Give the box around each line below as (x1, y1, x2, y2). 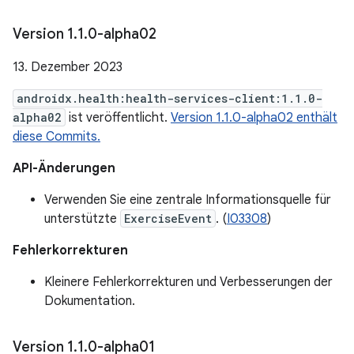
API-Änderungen (13, 160, 115, 176)
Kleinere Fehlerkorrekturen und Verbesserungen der (44, 274, 333, 290)
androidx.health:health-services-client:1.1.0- (17, 91, 322, 106)
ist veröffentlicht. (66, 110, 171, 126)
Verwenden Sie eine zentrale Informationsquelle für (44, 192, 331, 208)
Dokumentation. (44, 293, 135, 309)
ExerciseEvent (124, 211, 212, 226)
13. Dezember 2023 (13, 59, 122, 75)
